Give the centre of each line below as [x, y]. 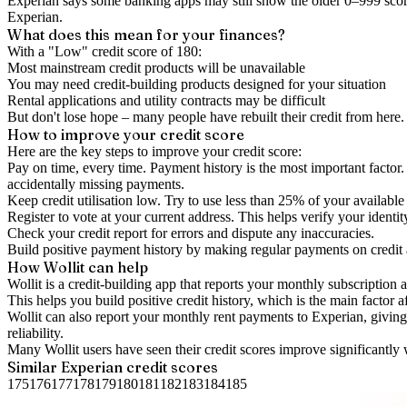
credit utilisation [87, 200]
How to [34, 134]
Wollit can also [51, 317]
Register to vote [52, 217]
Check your [43, 233]
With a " [31, 51]
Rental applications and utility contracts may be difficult [166, 100]
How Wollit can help [78, 267]
